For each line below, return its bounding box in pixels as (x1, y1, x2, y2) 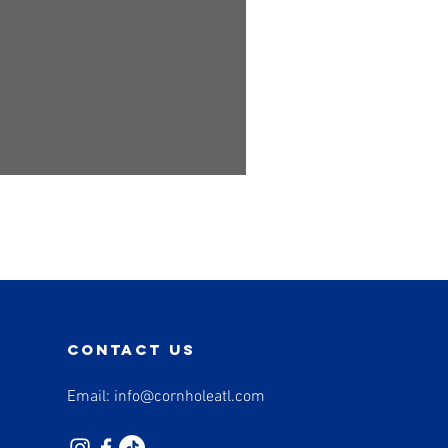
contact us (67, 339, 197, 359)
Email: (67, 386, 115, 407)
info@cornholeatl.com (114, 386, 266, 407)
